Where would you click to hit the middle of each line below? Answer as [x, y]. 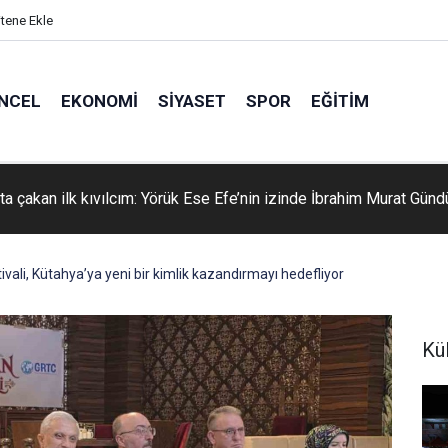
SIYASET [191, 100]
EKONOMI [99, 100]
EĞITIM [339, 100]
